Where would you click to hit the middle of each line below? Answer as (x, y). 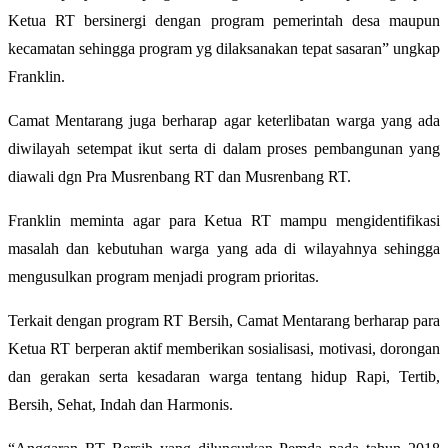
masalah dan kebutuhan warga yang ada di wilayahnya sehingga (224, 248)
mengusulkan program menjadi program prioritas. (163, 276)
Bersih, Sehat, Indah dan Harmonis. (120, 404)
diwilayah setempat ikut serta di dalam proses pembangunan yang (224, 148)
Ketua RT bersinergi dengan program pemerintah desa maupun (224, 20)
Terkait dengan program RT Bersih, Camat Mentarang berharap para (224, 320)
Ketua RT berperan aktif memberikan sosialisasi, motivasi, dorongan (224, 348)
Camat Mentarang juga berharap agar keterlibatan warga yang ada (224, 120)
